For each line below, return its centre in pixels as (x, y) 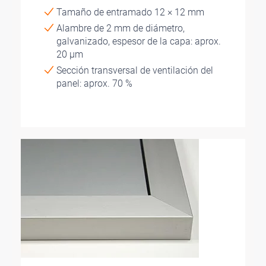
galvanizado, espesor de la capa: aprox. (139, 41)
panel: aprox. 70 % (94, 83)
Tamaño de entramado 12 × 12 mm (130, 12)
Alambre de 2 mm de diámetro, (121, 28)
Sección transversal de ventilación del (135, 70)
